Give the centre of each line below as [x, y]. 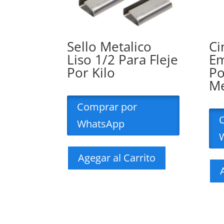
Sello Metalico [109, 47]
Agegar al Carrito [117, 158]
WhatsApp [101, 124]
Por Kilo [91, 73]
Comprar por [107, 107]
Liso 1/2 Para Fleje [123, 60]
